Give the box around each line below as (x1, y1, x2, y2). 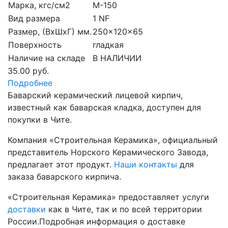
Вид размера (8, 13, 60, 23)
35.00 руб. (8, 65, 49, 76)
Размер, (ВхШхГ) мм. (8, 26, 92, 37)
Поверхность (8, 39, 62, 50)
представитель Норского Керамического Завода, (8, 147, 208, 157)
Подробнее (8, 77, 52, 88)
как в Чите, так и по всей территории (46, 204, 202, 214)
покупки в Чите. (8, 114, 72, 125)
